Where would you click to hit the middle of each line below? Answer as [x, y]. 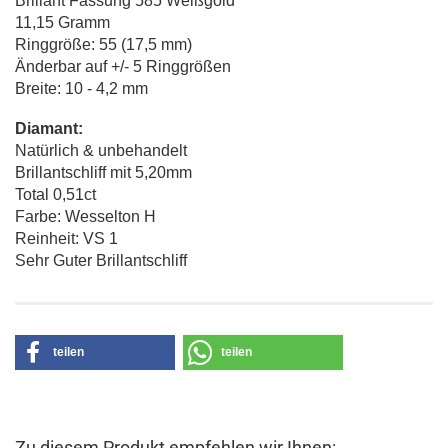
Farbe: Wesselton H [85, 216]
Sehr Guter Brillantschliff [101, 260]
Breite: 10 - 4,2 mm [81, 88]
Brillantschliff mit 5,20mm [103, 172]
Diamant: [49, 128]
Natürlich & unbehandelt [101, 150]
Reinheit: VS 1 [66, 238]
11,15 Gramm [62, 22]
